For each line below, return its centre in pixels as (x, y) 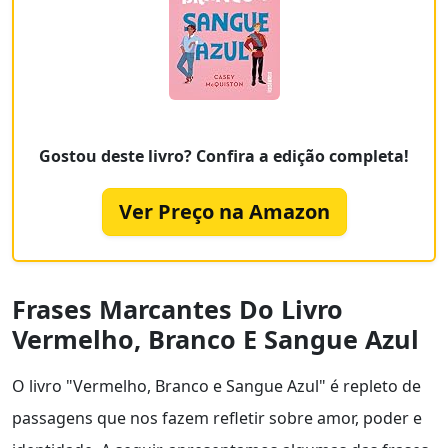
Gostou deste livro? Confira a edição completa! (224, 156)
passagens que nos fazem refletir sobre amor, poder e (217, 418)
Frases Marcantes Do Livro (177, 309)
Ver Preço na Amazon (224, 212)
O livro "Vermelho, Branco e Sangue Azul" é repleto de (216, 386)
